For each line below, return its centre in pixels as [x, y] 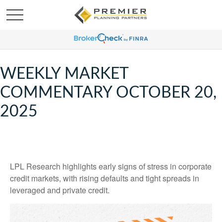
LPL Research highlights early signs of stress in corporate [111, 166]
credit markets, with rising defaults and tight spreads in [105, 178]
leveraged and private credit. [61, 190]
